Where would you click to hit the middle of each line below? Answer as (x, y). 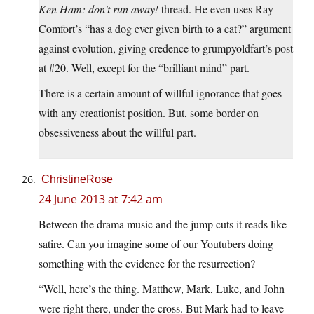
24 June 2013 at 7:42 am (101, 199)
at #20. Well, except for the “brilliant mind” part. (144, 68)
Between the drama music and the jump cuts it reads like (163, 224)
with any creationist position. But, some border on (149, 113)
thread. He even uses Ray (216, 9)
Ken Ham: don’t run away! (98, 9)
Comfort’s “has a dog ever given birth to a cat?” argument (165, 29)
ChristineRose (77, 179)
